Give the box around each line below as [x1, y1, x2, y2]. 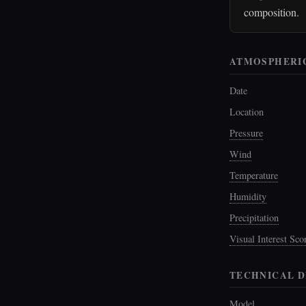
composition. [244, 5, 299, 20]
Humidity [229, 189, 266, 203]
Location [229, 105, 264, 118]
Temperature [229, 168, 278, 182]
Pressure [229, 126, 263, 139]
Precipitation [229, 210, 279, 224]
